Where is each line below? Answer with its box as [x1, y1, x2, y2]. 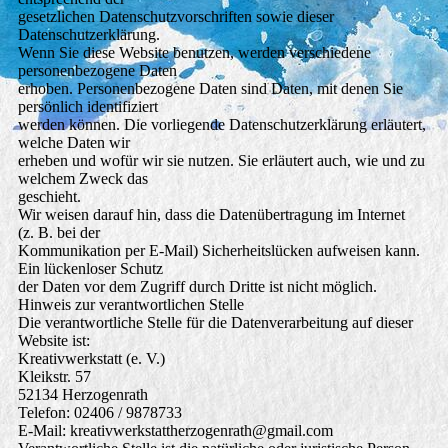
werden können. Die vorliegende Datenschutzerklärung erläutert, [17, 116, 426, 134]
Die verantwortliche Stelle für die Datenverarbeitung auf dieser [17, 314, 413, 332]
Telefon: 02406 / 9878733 [17, 404, 182, 422]
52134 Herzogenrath [17, 386, 148, 404]
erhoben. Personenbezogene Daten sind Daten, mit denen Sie [17, 80, 403, 98]
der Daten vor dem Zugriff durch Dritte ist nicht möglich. [17, 278, 377, 296]
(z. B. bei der [17, 224, 100, 242]
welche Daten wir [17, 134, 130, 152]
